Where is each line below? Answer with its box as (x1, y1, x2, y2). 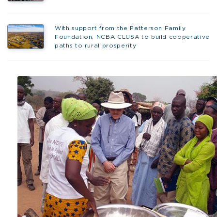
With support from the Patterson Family (54, 25, 186, 31)
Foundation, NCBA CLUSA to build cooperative (54, 34, 210, 40)
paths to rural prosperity (54, 43, 137, 49)
